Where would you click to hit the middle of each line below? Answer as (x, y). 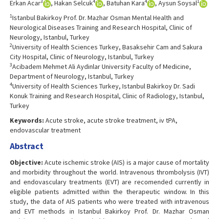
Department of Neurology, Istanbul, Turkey (72, 77)
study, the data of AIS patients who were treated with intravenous (109, 202)
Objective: (26, 163)
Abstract (27, 146)
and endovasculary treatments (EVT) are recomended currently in (109, 182)
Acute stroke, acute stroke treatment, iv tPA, (111, 120)
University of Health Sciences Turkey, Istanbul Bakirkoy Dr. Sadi (104, 86)
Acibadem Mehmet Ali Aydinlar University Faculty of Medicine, (102, 67)
